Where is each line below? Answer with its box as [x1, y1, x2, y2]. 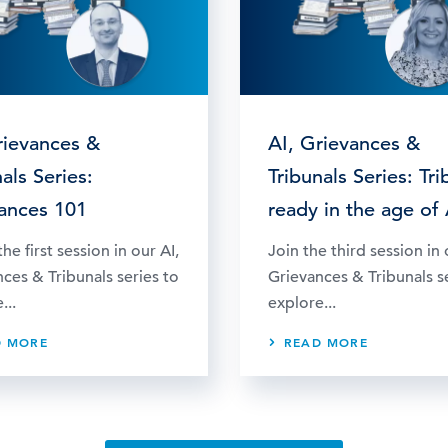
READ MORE [284, 333, 368, 350]
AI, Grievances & [268, 130, 420, 156]
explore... [268, 292, 336, 313]
